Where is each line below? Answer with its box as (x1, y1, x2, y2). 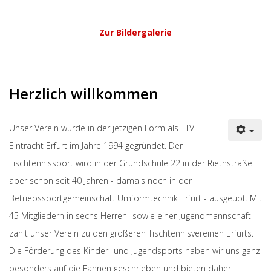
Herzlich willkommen (9, 83, 158, 103)
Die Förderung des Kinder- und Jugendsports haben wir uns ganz (9, 244, 260, 256)
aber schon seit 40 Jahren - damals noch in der (9, 174, 192, 186)
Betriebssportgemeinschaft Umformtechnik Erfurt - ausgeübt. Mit (9, 192, 262, 204)
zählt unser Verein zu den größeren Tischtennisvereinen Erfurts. (9, 227, 253, 239)
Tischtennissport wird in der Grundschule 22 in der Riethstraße (9, 157, 252, 169)
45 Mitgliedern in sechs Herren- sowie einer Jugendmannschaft (9, 209, 251, 221)
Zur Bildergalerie (99, 26, 172, 38)
